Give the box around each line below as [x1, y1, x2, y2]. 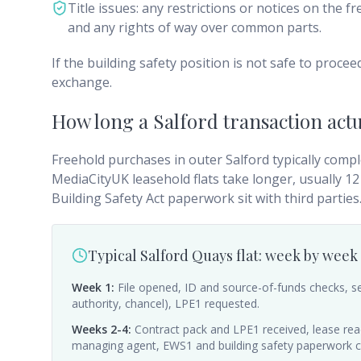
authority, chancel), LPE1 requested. [72, 296, 259, 311]
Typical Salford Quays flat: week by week [88, 246, 358, 265]
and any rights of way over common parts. [68, 19, 322, 36]
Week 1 [72, 280, 111, 295]
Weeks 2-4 [72, 322, 128, 337]
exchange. [52, 73, 112, 91]
